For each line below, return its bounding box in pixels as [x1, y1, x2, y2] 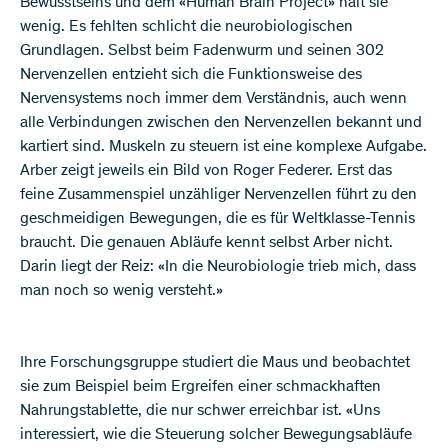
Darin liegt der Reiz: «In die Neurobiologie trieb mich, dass [20, 258, 416, 275]
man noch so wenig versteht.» [20, 282, 223, 299]
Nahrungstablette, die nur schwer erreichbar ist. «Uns [20, 402, 380, 419]
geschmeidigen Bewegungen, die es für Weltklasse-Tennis [20, 210, 415, 227]
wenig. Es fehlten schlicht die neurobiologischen [20, 18, 353, 35]
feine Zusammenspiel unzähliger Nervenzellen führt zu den [20, 186, 417, 203]
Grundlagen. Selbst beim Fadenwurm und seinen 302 [20, 42, 384, 59]
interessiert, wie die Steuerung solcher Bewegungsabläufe [20, 426, 412, 443]
